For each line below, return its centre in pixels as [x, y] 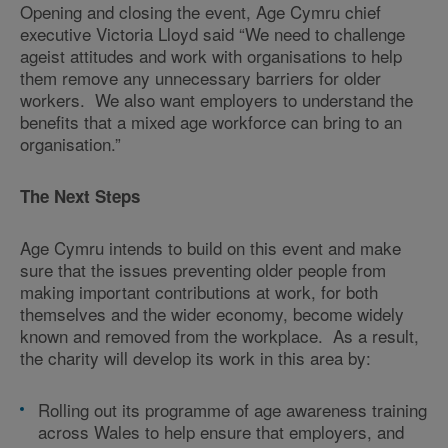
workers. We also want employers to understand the [216, 99]
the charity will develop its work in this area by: [195, 357]
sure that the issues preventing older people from [203, 269]
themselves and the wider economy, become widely [212, 313]
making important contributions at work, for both [199, 291]
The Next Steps [82, 196]
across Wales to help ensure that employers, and [221, 431]
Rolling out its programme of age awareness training [232, 409]
